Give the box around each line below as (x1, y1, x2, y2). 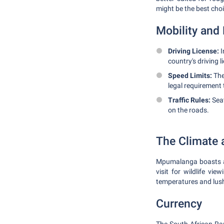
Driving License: (168, 47, 219, 55)
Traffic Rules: (168, 96, 210, 104)
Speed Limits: (168, 71, 212, 79)
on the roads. (168, 106, 209, 114)
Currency (156, 197, 202, 210)
